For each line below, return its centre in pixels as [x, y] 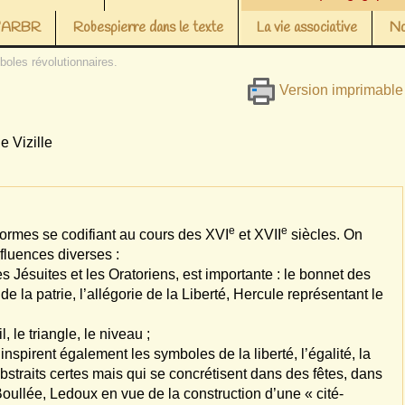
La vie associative [307, 28]
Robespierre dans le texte [149, 28]
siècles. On [325, 235]
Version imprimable [339, 90]
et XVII [259, 235]
